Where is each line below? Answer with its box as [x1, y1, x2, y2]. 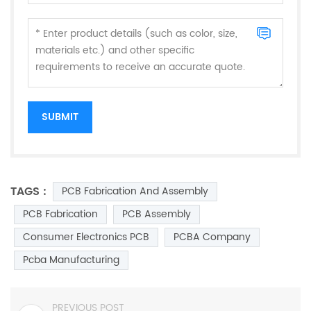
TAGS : [10, 182, 47, 201]
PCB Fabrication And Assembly [62, 183, 208, 199]
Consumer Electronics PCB [23, 228, 149, 245]
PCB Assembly [122, 205, 191, 222]
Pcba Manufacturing [23, 251, 119, 268]
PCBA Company [174, 228, 251, 245]
